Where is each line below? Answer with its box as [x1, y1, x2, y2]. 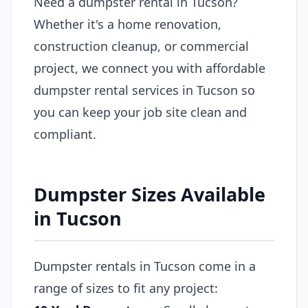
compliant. [34, 126, 96, 142]
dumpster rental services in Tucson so [34, 82, 255, 98]
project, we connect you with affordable [34, 60, 265, 76]
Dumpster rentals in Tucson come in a [34, 257, 256, 274]
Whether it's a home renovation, [34, 16, 221, 32]
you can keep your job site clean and [34, 104, 247, 120]
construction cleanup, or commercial [34, 38, 249, 54]
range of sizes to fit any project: [34, 279, 218, 296]
